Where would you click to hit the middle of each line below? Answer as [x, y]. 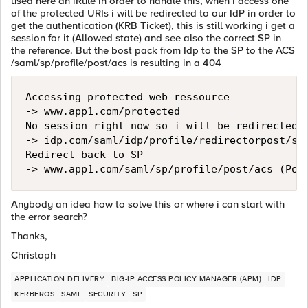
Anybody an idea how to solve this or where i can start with [148, 204]
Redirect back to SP [84, 155]
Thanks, [29, 236]
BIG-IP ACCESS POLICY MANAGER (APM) [186, 279]
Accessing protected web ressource [131, 97]
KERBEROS [34, 294]
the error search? [49, 217]
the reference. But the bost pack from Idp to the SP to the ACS [153, 50]
